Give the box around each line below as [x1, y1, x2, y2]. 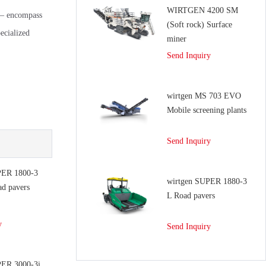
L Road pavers [167, 191, 215, 200]
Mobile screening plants [167, 106, 246, 115]
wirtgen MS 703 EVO [167, 91, 241, 100]
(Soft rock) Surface [167, 20, 232, 29]
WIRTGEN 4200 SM [167, 6, 238, 15]
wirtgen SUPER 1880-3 [167, 177, 247, 186]
